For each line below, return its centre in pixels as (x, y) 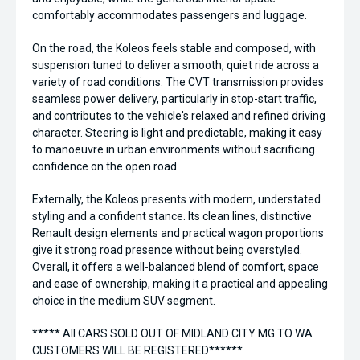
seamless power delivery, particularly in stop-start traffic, (174, 99)
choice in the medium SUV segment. (124, 301)
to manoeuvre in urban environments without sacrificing (174, 150)
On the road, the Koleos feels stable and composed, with (174, 49)
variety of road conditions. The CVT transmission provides (178, 82)
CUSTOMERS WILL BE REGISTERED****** (137, 351)
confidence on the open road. (106, 167)
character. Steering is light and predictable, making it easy (177, 133)
